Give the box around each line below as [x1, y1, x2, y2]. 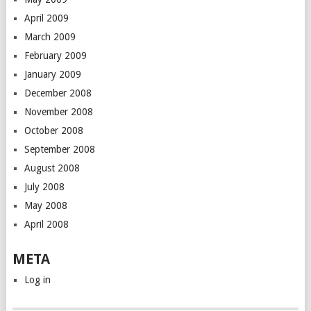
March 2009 [24, 31, 76, 42]
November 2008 [24, 106, 93, 117]
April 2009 [24, 12, 69, 24]
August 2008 [24, 162, 80, 174]
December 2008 [24, 87, 92, 99]
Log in [24, 274, 51, 285]
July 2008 [24, 180, 65, 192]
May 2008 [24, 199, 67, 211]
